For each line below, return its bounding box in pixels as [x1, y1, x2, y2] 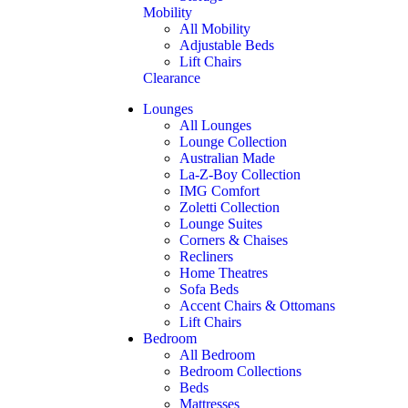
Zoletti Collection [179, 199, 280, 216]
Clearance [143, 70, 200, 87]
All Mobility [179, 21, 250, 37]
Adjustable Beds [179, 37, 274, 54]
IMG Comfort [179, 183, 260, 199]
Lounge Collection [179, 134, 287, 150]
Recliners [179, 249, 233, 265]
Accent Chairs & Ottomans [179, 298, 335, 314]
